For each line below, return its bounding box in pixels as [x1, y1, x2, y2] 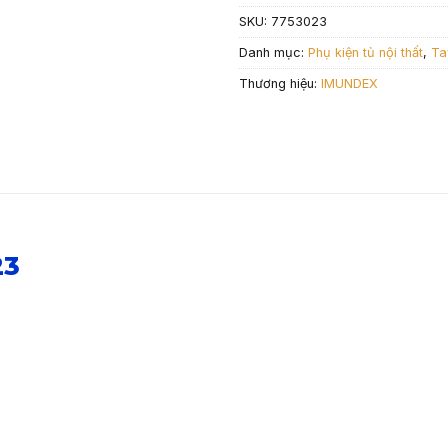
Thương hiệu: [239, 76, 321, 92]
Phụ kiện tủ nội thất [308, 45, 423, 61]
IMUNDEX [321, 76, 378, 92]
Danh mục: [239, 45, 308, 61]
